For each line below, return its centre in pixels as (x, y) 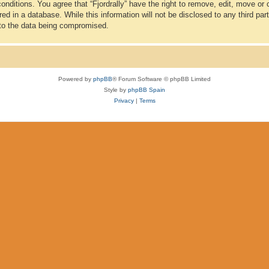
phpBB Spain (147, 89)
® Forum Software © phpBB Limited (162, 79)
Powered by (76, 79)
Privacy (124, 100)
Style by (116, 89)
